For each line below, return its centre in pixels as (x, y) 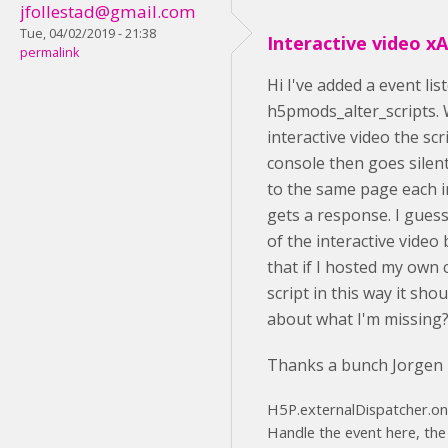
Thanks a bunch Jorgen (355, 365)
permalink (49, 52)
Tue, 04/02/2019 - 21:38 (88, 33)
